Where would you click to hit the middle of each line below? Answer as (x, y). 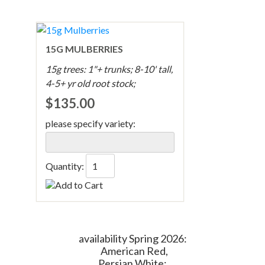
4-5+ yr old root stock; (91, 83)
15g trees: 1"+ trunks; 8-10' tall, (109, 69)
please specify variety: (91, 124)
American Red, (132, 251)
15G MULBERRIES (84, 49)
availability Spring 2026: (132, 239)
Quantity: (66, 166)
